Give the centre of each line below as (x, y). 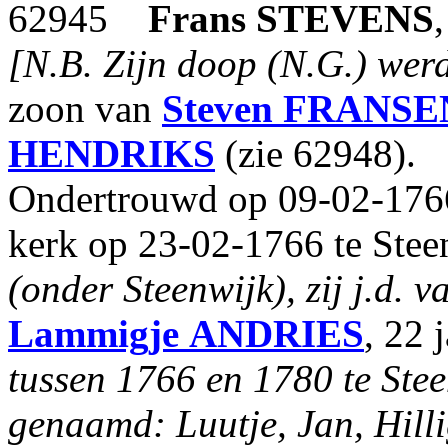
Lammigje (93, 333)
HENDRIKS (111, 153)
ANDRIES (276, 333)
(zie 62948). (315, 153)
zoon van (85, 108)
